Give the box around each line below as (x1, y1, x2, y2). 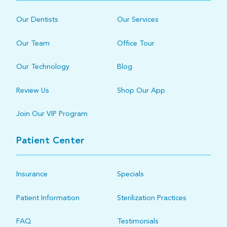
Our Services (117, 14, 159, 26)
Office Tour (117, 37, 155, 49)
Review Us (16, 84, 49, 96)
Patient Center (16, 133, 85, 148)
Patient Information (16, 192, 80, 204)
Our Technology (16, 61, 69, 73)
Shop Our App (117, 84, 166, 96)
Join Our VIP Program (16, 108, 88, 120)
